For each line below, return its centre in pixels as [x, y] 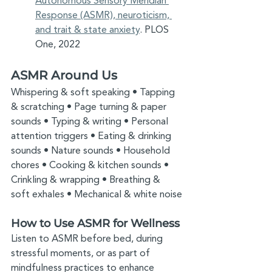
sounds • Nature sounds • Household [92, 151]
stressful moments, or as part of [82, 253]
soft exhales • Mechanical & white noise [97, 194]
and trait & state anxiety [87, 30]
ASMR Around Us [64, 75]
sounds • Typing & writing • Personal [91, 121]
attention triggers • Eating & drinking [92, 136]
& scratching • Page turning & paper [90, 107]
